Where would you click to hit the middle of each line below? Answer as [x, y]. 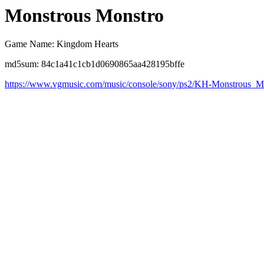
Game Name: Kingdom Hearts [62, 44]
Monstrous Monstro [84, 15]
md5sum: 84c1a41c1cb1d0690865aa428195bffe [95, 64]
